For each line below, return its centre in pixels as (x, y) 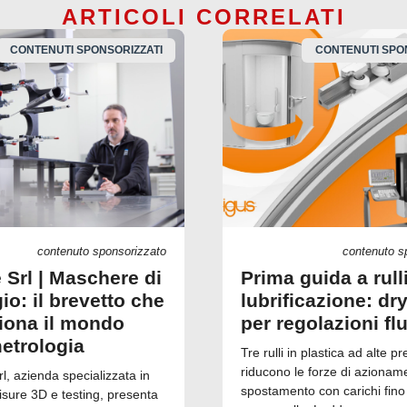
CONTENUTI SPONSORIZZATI (86, 50)
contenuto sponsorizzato (102, 251)
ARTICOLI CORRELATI (203, 17)
